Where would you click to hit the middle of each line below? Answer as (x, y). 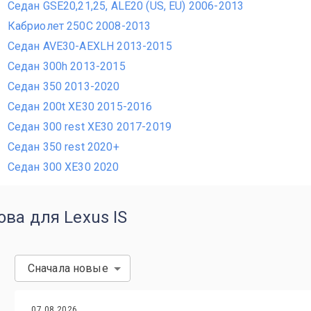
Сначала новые (68, 268)
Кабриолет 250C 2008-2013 (79, 26)
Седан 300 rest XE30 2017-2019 (90, 127)
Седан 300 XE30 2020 (63, 167)
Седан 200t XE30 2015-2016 (80, 107)
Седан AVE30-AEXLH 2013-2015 (90, 46)
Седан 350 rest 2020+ (63, 147)
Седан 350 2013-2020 (64, 86)
